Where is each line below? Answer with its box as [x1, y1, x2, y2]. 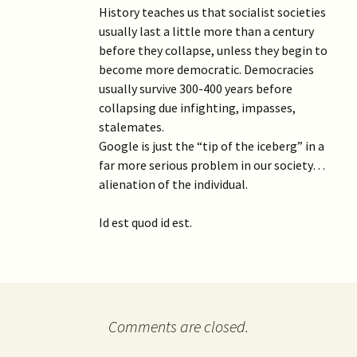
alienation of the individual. [99, 175, 248, 192]
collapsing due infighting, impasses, [99, 99, 296, 116]
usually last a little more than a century [99, 22, 314, 39]
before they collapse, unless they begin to [99, 41, 328, 58]
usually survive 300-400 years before [99, 80, 292, 96]
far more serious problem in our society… [99, 156, 325, 173]
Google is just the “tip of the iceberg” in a [99, 137, 324, 154]
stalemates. [99, 118, 164, 135]
